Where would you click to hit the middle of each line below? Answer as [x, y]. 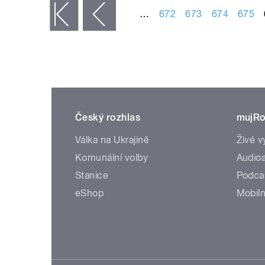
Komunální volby [112, 157]
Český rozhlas [108, 117]
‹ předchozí [58, 14]
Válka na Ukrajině [112, 140]
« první [35, 14]
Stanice [92, 175]
